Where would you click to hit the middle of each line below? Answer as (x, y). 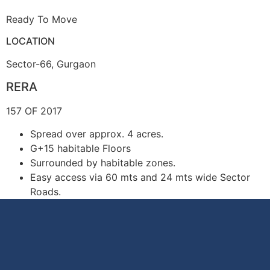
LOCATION (30, 41)
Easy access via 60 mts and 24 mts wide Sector (140, 177)
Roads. (46, 192)
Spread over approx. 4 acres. (97, 134)
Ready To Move (42, 20)
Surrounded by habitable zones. (103, 163)
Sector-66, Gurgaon (51, 64)
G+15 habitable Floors (80, 149)
